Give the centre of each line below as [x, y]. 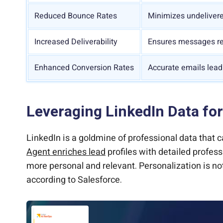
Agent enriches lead [66, 152]
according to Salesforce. [74, 180]
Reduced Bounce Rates [76, 16]
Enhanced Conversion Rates [84, 68]
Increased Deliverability [76, 42]
